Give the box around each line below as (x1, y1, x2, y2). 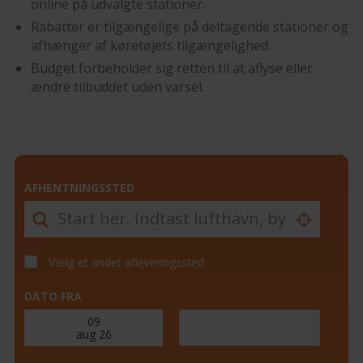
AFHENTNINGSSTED (23, 180, 135, 196)
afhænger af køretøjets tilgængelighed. (30, 36, 271, 55)
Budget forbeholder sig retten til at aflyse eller (30, 59, 313, 78)
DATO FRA (23, 288, 82, 305)
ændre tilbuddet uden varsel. (30, 78, 204, 96)
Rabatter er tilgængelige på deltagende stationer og (30, 18, 348, 36)
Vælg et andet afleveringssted (48, 254, 204, 271)
